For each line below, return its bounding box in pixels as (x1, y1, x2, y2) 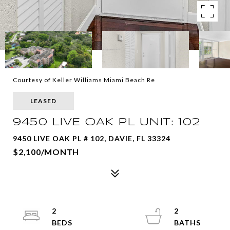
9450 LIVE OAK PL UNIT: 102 (13, 117, 200, 127)
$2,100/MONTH (13, 147, 79, 157)
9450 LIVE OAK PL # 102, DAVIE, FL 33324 (13, 134, 170, 143)
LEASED (30, 97, 56, 105)
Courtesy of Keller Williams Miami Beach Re (13, 76, 155, 84)
